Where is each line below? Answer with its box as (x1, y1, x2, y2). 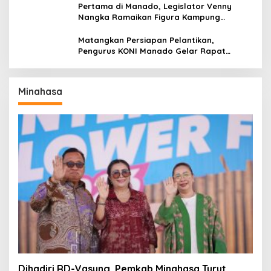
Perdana (78, 56, 113, 67)
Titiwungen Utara (78, 22, 147, 33)
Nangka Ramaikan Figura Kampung (78, 11, 220, 22)
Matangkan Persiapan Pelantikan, (78, 34, 214, 45)
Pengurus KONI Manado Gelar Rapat (78, 45, 226, 56)
